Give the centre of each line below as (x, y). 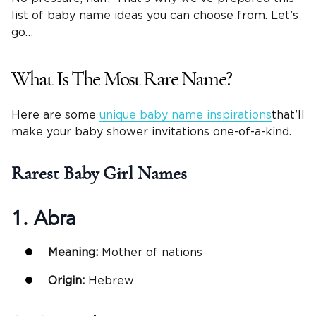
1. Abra (44, 218)
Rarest (37, 174)
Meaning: (75, 252)
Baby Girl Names (125, 174)
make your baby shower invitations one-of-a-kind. (151, 132)
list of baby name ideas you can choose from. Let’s (155, 16)
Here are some (55, 115)
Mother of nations (152, 252)
